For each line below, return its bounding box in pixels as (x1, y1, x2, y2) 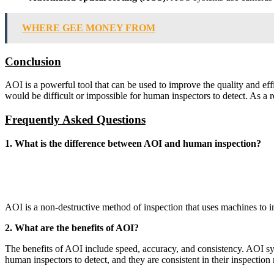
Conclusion (5, 54, 61, 68)
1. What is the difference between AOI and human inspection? (5, 138, 261, 149)
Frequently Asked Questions (5, 113, 146, 127)
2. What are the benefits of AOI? (5, 222, 139, 233)
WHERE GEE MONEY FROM (22, 23, 155, 33)
